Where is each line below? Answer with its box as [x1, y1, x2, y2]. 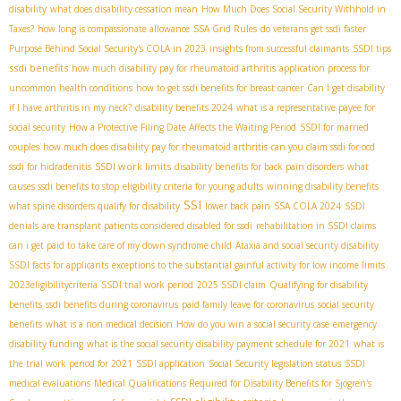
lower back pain [205, 199, 270, 212]
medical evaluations [9, 376, 90, 389]
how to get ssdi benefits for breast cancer [136, 81, 303, 94]
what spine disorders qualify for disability [9, 199, 180, 212]
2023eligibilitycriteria [9, 277, 98, 291]
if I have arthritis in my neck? [9, 100, 132, 114]
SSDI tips [353, 41, 391, 55]
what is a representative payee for [236, 100, 375, 114]
